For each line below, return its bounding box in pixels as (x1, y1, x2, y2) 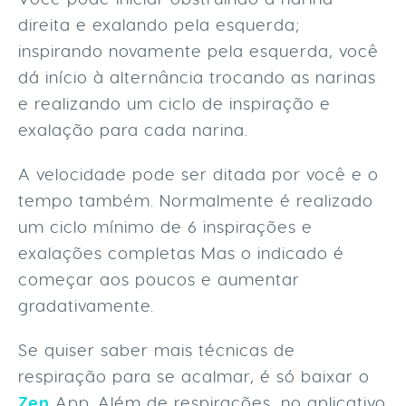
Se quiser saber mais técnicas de (18, 339, 295, 361)
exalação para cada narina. (18, 119, 254, 140)
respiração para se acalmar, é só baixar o (18, 365, 370, 387)
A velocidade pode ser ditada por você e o (18, 163, 379, 185)
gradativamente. (18, 295, 159, 316)
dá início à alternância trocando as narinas (18, 66, 376, 88)
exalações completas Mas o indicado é (18, 242, 344, 264)
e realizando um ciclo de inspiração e (18, 92, 331, 114)
